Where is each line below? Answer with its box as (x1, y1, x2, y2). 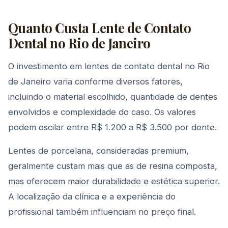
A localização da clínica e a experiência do (8, 191, 176, 202)
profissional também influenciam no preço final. (8, 207, 196, 217)
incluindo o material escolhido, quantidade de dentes (8, 92, 217, 102)
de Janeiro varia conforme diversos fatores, (8, 76, 183, 87)
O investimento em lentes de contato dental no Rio (8, 61, 210, 71)
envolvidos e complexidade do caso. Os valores (8, 107, 196, 117)
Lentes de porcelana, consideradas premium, (8, 146, 189, 156)
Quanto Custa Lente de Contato (8, 19, 191, 36)
